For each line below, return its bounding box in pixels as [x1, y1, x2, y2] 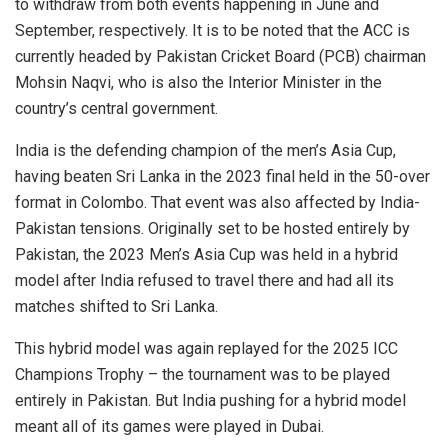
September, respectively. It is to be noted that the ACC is [15, 21, 410, 41]
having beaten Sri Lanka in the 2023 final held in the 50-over [15, 167, 430, 187]
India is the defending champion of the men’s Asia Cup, [15, 141, 396, 161]
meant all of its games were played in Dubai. [15, 417, 324, 437]
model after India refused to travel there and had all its [15, 271, 394, 291]
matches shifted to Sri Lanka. [15, 297, 218, 317]
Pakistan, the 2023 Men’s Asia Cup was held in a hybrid [15, 245, 398, 265]
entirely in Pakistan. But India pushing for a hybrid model [15, 391, 406, 411]
